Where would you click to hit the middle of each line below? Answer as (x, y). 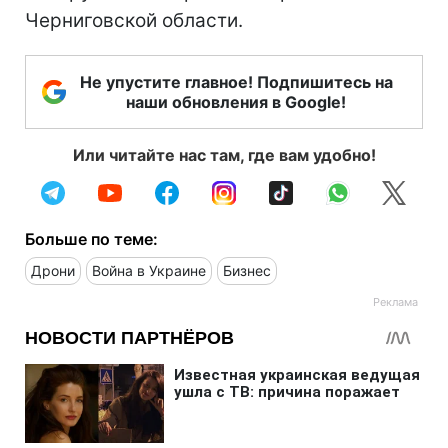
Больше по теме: (91, 239)
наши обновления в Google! (236, 102)
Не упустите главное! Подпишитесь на (236, 82)
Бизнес (247, 271)
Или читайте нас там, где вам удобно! (224, 155)
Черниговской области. (134, 21)
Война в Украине (149, 271)
